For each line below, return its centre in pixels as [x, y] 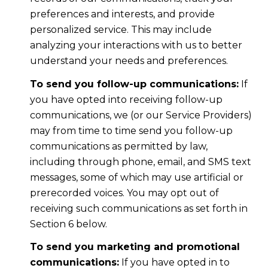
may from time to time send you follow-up [131, 130]
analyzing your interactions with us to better [136, 45]
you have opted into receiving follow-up [126, 99]
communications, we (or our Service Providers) [141, 115]
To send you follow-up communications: [134, 84]
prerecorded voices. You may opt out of [124, 193]
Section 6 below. [68, 224]
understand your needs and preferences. [129, 61]
